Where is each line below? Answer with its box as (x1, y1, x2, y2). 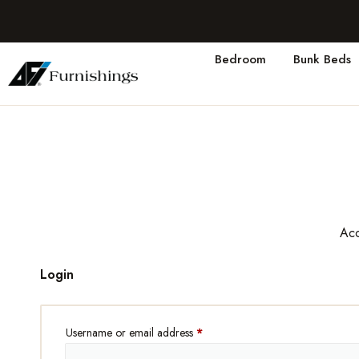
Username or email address (66, 325, 196, 341)
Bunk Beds (292, 50, 351, 68)
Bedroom (214, 50, 266, 68)
